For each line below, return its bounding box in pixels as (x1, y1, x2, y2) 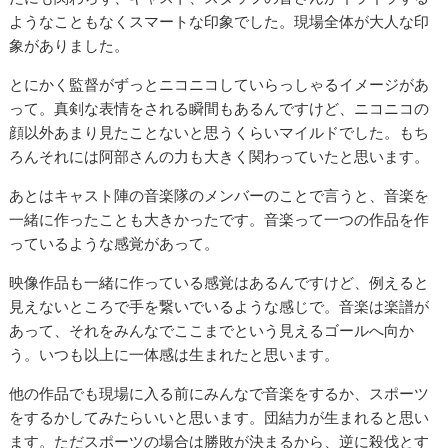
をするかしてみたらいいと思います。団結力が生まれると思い (9, 407, 430, 427)
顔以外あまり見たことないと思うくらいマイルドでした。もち (9, 122, 430, 142)
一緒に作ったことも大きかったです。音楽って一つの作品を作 (9, 209, 430, 229)
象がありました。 (9, 35, 130, 55)
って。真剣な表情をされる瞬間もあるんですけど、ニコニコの (9, 98, 430, 118)
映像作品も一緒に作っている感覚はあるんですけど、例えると (9, 272, 430, 292)
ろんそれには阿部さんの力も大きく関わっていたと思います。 (9, 146, 430, 166)
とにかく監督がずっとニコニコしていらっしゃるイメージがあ (9, 74, 430, 94)
